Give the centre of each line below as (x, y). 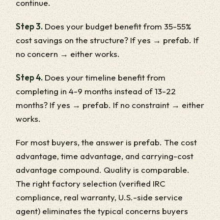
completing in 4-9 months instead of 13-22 (96, 91)
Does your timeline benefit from (104, 77)
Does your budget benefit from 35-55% (117, 26)
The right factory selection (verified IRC (91, 183)
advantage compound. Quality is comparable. (103, 169)
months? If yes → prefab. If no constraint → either (110, 105)
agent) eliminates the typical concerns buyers (102, 211)
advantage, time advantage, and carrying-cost (105, 156)
